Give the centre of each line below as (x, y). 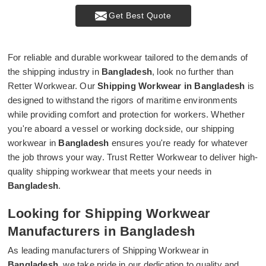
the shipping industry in (55, 72)
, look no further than (193, 72)
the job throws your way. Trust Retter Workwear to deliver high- (133, 157)
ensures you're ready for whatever (180, 143)
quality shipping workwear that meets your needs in (110, 171)
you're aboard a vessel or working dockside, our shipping (121, 129)
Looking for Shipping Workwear (109, 213)
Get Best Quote (140, 15)
